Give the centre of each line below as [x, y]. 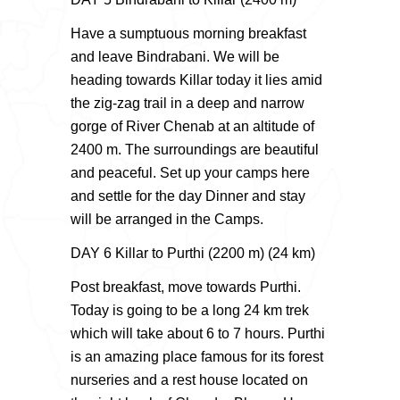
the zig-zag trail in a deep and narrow [187, 103]
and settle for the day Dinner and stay [188, 196]
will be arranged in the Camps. [167, 219]
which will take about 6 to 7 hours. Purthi [198, 333]
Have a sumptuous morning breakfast [188, 33]
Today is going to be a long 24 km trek [190, 310]
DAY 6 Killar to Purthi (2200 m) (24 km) [193, 253]
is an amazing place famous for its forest [197, 356]
